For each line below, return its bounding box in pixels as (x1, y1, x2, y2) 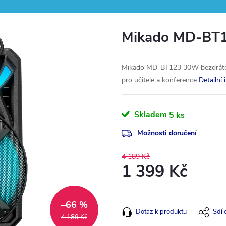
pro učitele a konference (122, 75, 197, 85)
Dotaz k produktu (136, 207, 187, 216)
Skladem (132, 109, 167, 120)
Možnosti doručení (137, 128, 197, 138)
